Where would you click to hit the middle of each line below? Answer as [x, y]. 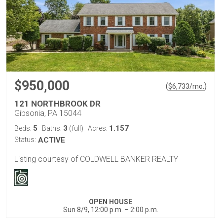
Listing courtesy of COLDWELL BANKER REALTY [96, 159]
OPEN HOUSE [110, 202]
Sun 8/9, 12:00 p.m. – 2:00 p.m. [110, 210]
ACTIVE [52, 140]
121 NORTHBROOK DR [57, 103]
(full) [75, 128]
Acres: [98, 128]
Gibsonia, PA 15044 [48, 113]
